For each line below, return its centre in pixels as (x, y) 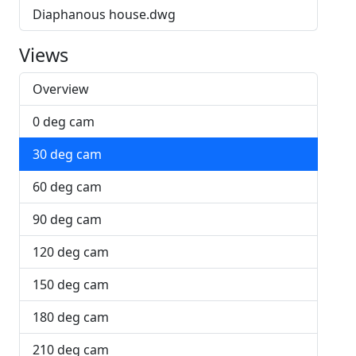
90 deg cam (67, 219)
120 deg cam (71, 252)
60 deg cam (67, 187)
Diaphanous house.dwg (104, 14)
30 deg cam (67, 154)
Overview (61, 89)
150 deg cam (71, 284)
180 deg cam (71, 317)
